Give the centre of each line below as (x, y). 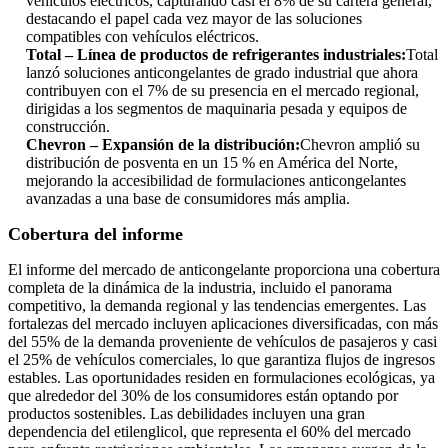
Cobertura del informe (95, 234)
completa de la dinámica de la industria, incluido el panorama (200, 288)
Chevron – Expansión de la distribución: (163, 145)
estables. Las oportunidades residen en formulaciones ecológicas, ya (221, 378)
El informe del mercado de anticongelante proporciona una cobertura (224, 270)
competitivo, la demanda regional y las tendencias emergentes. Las (217, 306)
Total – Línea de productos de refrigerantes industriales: (216, 55)
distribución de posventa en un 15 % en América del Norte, (212, 163)
